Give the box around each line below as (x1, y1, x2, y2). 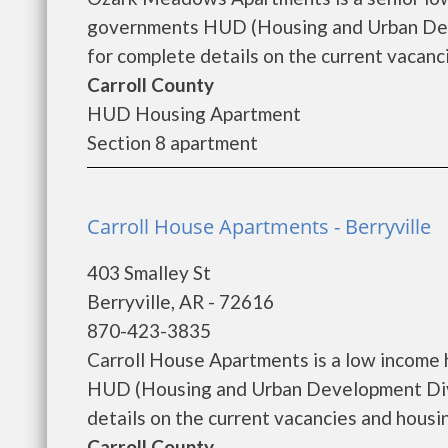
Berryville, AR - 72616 (87, 290, 274, 313)
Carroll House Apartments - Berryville (87, 213, 431, 240)
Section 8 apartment (87, 131, 258, 154)
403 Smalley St (87, 261, 211, 284)
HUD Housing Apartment (87, 102, 301, 125)
